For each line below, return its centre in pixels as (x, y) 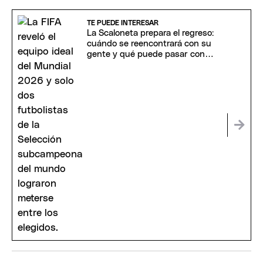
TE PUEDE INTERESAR (122, 23)
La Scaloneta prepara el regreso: (150, 33)
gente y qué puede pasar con (146, 55)
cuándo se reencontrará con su (149, 44)
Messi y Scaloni (117, 65)
